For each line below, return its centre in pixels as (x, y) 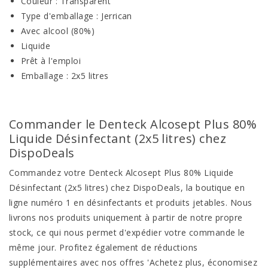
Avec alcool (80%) (58, 31)
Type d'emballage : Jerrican (77, 16)
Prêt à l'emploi (51, 61)
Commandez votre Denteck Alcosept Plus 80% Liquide (121, 173)
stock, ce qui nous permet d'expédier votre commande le (127, 232)
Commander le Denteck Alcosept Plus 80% (133, 124)
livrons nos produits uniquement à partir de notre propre (126, 217)
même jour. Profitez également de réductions (103, 247)
